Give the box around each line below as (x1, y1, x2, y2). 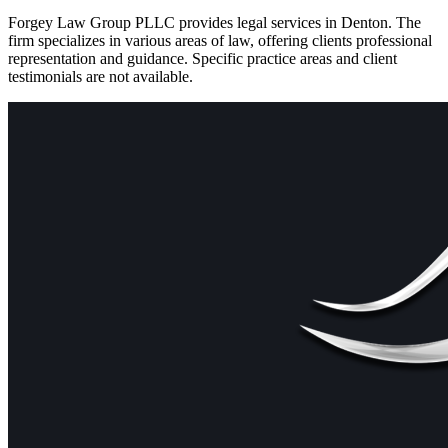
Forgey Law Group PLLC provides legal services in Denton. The (8, 13, 421, 31)
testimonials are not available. (8, 67, 193, 85)
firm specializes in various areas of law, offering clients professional (8, 31, 432, 49)
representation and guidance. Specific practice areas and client (8, 49, 397, 67)
